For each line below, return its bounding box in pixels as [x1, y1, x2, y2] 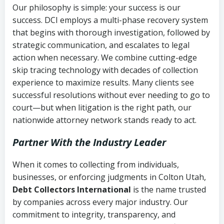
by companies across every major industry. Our [12, 196, 188, 207]
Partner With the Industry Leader [12, 135, 166, 149]
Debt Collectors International [12, 183, 131, 195]
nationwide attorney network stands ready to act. [12, 114, 196, 125]
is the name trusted [131, 183, 206, 195]
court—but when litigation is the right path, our [12, 101, 191, 113]
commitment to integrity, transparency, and [12, 208, 175, 220]
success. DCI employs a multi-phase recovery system [12, 14, 208, 25]
